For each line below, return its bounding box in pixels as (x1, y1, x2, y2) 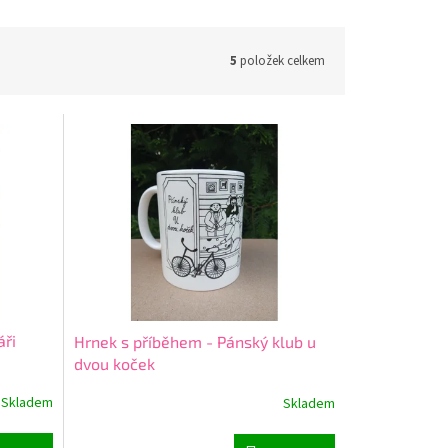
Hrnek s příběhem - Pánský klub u (73, 331, 316, 351)
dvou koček (73, 353, 155, 373)
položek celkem (237, 51, 325, 70)
